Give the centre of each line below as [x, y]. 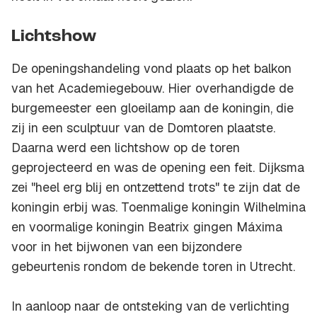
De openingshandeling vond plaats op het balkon [151, 69]
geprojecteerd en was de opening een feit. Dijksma [158, 168]
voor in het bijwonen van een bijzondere [127, 247]
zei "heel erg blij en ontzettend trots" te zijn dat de [156, 188]
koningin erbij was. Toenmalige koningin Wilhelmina [158, 207]
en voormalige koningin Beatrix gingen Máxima [147, 227]
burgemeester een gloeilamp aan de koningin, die [152, 108]
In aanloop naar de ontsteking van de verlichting [150, 306]
